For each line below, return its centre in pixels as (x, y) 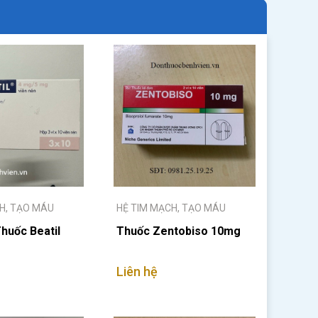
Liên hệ (137, 272)
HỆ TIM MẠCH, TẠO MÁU (171, 208)
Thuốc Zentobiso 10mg (179, 231)
